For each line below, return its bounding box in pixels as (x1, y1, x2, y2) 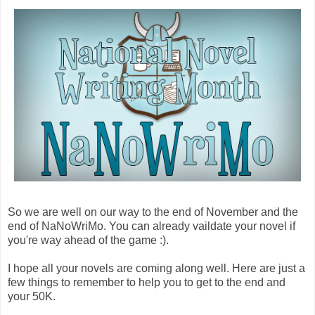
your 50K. (8, 290, 56, 302)
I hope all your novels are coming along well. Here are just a (8, 262, 305, 274)
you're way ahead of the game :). (8, 233, 169, 246)
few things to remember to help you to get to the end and (8, 276, 285, 288)
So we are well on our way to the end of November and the (8, 205, 298, 218)
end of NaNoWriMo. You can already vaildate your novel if (8, 219, 295, 232)
